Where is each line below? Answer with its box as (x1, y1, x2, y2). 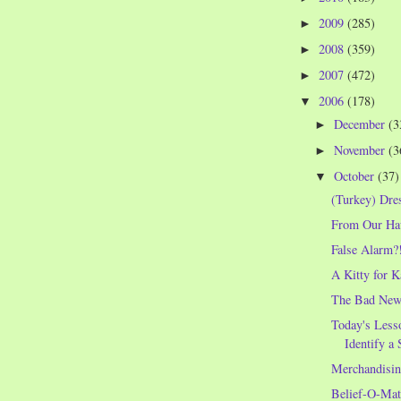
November (334, 141, 389, 158)
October (334, 166, 379, 184)
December (334, 115, 389, 132)
